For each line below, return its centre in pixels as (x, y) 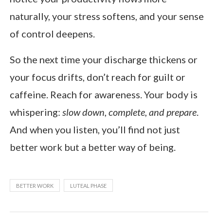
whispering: (36, 112)
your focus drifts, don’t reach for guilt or (98, 77)
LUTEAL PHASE (88, 186)
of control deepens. (52, 34)
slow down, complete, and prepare (129, 112)
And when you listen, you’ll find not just (95, 130)
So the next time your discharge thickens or (104, 60)
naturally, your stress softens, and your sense (107, 16)
